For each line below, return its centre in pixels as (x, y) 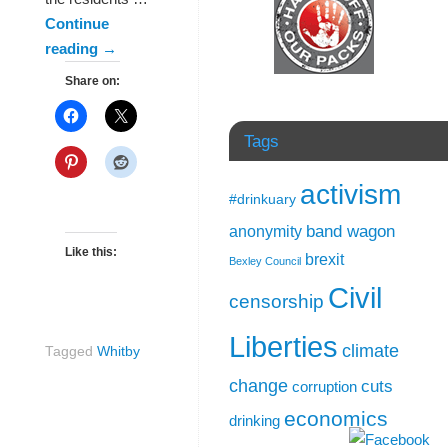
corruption (324, 386)
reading (73, 49)
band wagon (350, 231)
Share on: (92, 81)
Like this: (91, 252)
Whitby (118, 352)
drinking (254, 420)
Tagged (71, 352)
